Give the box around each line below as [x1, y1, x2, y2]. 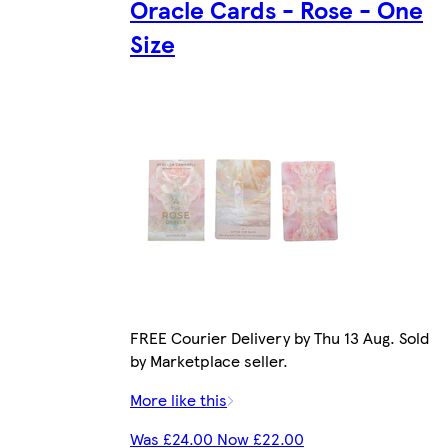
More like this [130, 387, 227, 411]
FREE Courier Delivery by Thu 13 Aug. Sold [130, 325, 429, 349]
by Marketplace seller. [130, 348, 288, 372]
